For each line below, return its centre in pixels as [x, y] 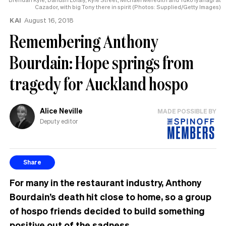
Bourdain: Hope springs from [102, 62]
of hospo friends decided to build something [107, 210]
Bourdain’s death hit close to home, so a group [110, 196]
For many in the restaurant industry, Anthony [105, 182]
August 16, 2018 [49, 20]
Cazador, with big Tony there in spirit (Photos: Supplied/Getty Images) [128, 7]
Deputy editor [59, 122]
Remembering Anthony [84, 41]
